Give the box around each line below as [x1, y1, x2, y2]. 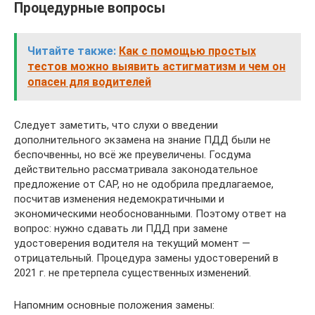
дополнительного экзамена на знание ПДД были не [14, 133, 271, 146]
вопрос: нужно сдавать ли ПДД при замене [14, 221, 228, 235]
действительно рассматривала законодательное [14, 162, 258, 176]
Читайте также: [27, 44, 116, 58]
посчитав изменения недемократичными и [14, 192, 224, 205]
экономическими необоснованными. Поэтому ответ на [14, 207, 286, 220]
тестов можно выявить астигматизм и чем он [27, 59, 285, 73]
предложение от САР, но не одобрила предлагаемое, [14, 177, 274, 191]
